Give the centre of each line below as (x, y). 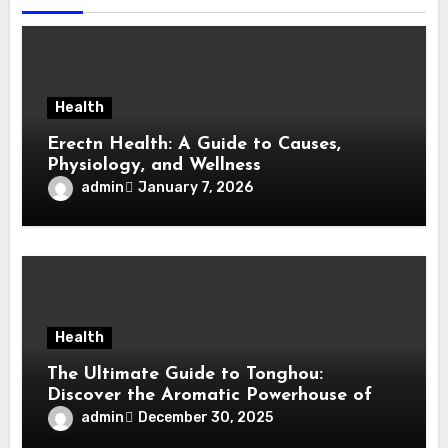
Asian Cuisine (104, 416)
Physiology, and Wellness (154, 165)
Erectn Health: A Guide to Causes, (194, 144)
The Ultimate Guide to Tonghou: (185, 374)
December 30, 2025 (206, 418)
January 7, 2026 (196, 188)
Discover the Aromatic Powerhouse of (210, 395)
